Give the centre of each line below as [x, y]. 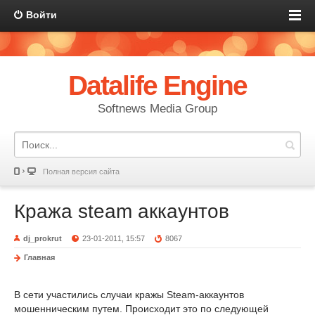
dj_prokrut [43, 238]
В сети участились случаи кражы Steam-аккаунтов [129, 295]
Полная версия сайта [81, 172]
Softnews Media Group [157, 109]
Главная [39, 257]
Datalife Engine [157, 85]
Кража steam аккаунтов [122, 211]
